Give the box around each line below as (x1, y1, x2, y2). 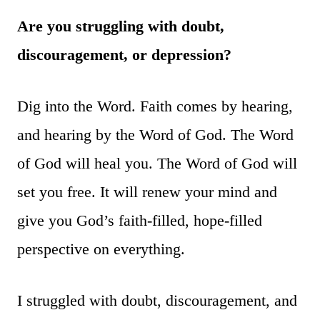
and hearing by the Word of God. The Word (17, 125, 294, 144)
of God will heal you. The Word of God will (17, 154, 297, 172)
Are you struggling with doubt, (17, 16, 224, 35)
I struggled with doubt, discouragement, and (17, 291, 297, 309)
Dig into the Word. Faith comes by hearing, (17, 96, 293, 115)
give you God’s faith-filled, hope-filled (17, 211, 262, 229)
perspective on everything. (17, 239, 185, 258)
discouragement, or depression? (17, 45, 231, 64)
